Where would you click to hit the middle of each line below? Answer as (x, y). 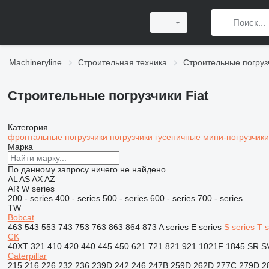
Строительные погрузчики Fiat (108, 96)
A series (173, 227)
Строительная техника (122, 62)
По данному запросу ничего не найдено (86, 169)
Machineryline (35, 62)
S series (239, 227)
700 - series (220, 198)
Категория (28, 127)
